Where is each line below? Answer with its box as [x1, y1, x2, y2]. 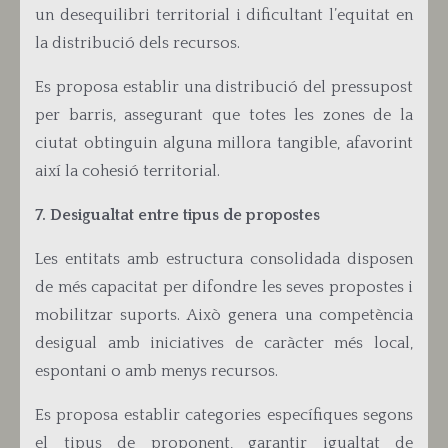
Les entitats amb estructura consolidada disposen [35, 250, 413, 268]
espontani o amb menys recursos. [35, 362, 278, 380]
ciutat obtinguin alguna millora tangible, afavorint [35, 134, 413, 152]
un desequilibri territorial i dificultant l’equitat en [35, 6, 413, 24]
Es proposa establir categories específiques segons [35, 406, 413, 424]
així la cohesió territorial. [35, 162, 220, 180]
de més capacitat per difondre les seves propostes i [35, 278, 413, 296]
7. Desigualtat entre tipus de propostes [35, 206, 320, 224]
